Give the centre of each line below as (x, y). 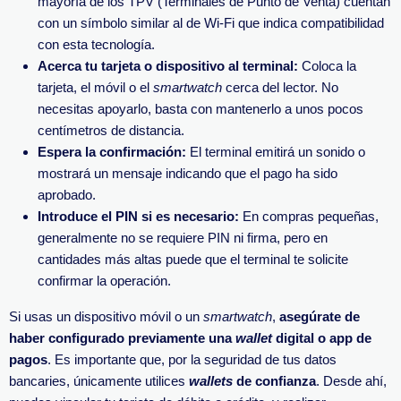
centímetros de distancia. (111, 130)
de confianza (276, 381)
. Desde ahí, (351, 381)
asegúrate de (320, 316)
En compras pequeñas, (309, 216)
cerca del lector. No (282, 87)
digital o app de (324, 338)
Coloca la (329, 66)
